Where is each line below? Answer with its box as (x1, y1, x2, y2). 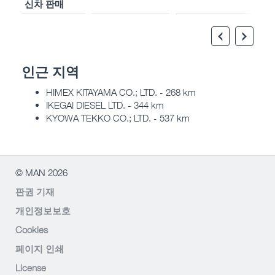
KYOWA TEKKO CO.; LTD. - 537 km (46, 112, 190, 123)
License (15, 261, 46, 273)
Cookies (15, 223, 48, 235)
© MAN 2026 (15, 166, 68, 178)
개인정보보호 (15, 204, 71, 216)
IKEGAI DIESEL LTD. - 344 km (46, 99, 164, 110)
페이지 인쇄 (15, 242, 64, 254)
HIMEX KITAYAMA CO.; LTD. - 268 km (46, 86, 196, 98)
